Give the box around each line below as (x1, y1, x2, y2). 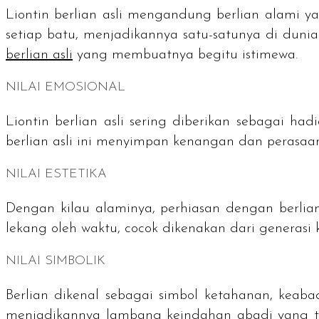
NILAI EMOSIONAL (6, 80, 125, 95)
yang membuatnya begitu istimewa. (73, 48, 298, 63)
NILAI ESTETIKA (6, 167, 107, 182)
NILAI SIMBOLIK (6, 254, 105, 268)
